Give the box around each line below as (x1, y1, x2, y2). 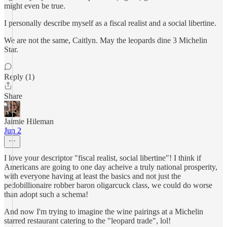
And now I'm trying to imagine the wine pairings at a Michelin (4, 207, 203, 216)
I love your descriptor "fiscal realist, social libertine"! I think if (4, 154, 201, 162)
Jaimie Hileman (4, 117, 54, 126)
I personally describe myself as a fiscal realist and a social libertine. (4, 19, 216, 27)
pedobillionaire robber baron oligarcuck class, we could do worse (4, 181, 212, 190)
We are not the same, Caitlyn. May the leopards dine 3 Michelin (4, 36, 207, 45)
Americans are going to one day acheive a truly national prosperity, (4, 163, 217, 171)
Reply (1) (4, 72, 34, 81)
